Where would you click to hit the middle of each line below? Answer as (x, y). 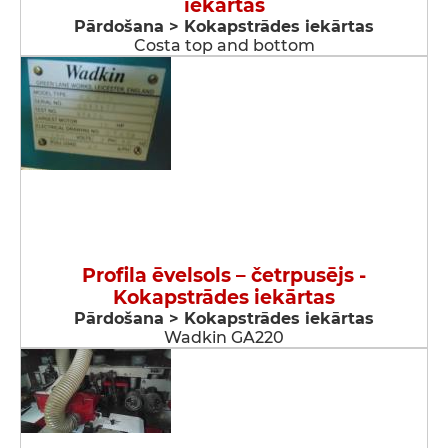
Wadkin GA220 (224, 337)
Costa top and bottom (224, 45)
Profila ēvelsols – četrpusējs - (224, 275)
